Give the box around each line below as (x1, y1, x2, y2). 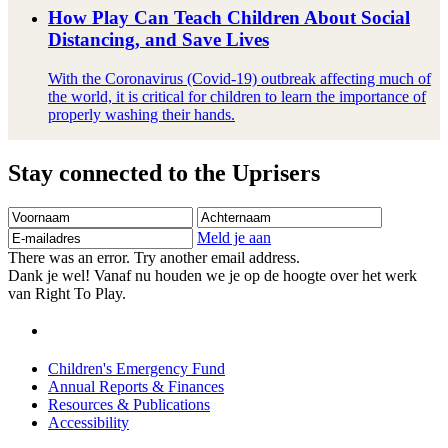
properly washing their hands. (48, 105, 235, 123)
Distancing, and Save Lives (48, 29, 269, 51)
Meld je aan (197, 228, 271, 246)
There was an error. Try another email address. (8, 248, 300, 266)
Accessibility (48, 414, 129, 432)
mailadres (381, 223, 441, 241)
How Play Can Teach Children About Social (48, 7, 410, 29)
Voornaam (7, 205, 72, 223)
